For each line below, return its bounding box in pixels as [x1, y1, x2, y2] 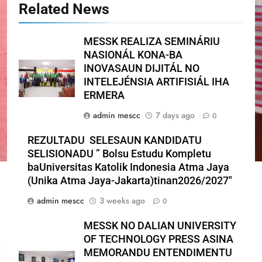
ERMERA [84, 89, 125, 101]
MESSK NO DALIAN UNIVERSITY [84, 219, 236, 232]
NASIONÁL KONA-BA [84, 49, 182, 61]
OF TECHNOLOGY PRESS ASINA [84, 233, 233, 245]
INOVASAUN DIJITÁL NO [84, 62, 199, 74]
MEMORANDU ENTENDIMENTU [84, 246, 232, 258]
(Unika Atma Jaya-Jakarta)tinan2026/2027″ [27, 174, 232, 187]
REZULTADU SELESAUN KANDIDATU [27, 134, 202, 146]
